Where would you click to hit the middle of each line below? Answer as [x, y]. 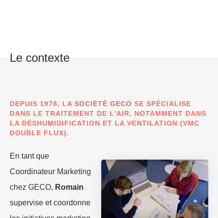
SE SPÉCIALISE [162, 104]
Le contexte [40, 58]
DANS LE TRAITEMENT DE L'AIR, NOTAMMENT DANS [108, 114]
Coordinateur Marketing [50, 172]
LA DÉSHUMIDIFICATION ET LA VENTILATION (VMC [105, 123]
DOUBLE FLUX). [39, 133]
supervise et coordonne [50, 203]
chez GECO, [32, 187]
